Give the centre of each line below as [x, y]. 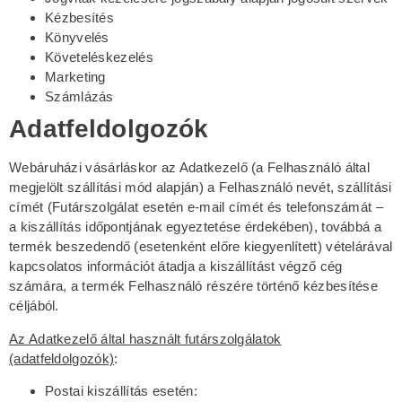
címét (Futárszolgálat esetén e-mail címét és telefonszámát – [196, 207]
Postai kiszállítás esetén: [121, 390]
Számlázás [79, 97]
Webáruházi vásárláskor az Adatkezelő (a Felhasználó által [190, 168]
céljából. [34, 306]
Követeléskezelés [99, 57]
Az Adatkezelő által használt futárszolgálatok [145, 338]
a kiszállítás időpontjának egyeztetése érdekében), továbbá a [195, 227]
